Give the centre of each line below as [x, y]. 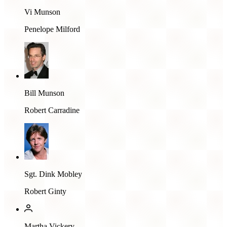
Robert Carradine [52, 110]
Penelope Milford [52, 29]
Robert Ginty [45, 191]
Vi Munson [42, 12]
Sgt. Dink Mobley [53, 174]
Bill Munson [44, 93]
